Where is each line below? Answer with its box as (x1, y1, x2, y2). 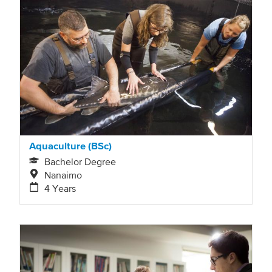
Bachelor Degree (44, 155, 117, 167)
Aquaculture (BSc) (29, 140, 112, 152)
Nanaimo (44, 169, 83, 180)
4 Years (44, 182, 76, 194)
